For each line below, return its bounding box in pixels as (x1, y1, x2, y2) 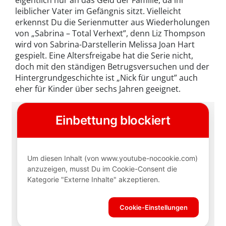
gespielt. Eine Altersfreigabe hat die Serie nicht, (15, 49, 193, 61)
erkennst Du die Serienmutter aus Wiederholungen (15, 16, 210, 28)
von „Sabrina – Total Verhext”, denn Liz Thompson (15, 27, 205, 39)
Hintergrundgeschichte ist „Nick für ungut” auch (15, 72, 198, 83)
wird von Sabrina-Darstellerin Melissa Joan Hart (15, 38, 195, 50)
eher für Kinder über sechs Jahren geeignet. (15, 83, 181, 94)
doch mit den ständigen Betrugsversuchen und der (15, 61, 209, 72)
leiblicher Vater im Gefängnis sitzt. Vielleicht (15, 5, 181, 17)
